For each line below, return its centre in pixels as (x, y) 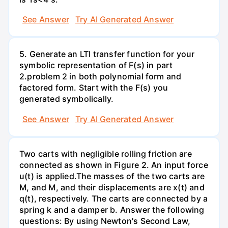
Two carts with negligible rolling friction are (106, 153)
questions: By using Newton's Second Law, (105, 221)
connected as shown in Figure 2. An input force (114, 165)
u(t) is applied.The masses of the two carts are (112, 176)
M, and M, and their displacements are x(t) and (112, 187)
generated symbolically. (67, 99)
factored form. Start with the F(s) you (94, 88)
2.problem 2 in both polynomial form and (101, 77)
